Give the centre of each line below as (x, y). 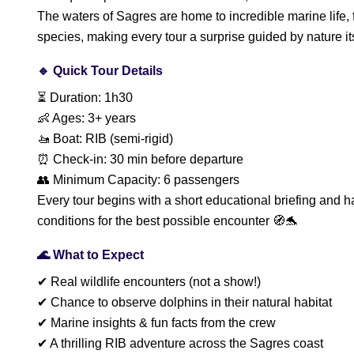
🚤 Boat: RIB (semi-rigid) (105, 139)
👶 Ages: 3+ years (87, 118)
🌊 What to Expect (90, 255)
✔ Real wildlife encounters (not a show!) (149, 282)
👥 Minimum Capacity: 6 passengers (138, 180)
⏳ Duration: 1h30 (85, 98)
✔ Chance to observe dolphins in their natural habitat (185, 302)
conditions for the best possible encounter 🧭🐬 (168, 221)
